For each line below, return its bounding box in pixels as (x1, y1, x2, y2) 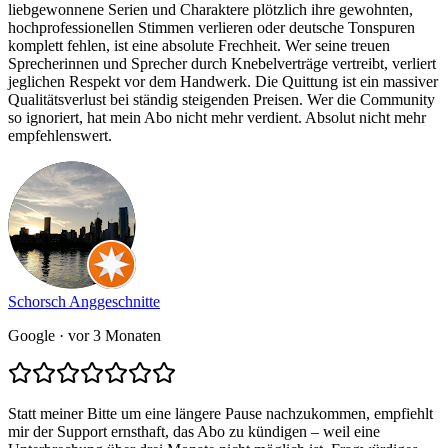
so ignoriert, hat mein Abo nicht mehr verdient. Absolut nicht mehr (8, 109, 426, 127)
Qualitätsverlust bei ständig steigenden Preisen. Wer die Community (8, 91, 435, 109)
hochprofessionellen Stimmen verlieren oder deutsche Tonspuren (8, 19, 415, 37)
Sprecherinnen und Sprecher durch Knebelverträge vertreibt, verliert (8, 55, 436, 73)
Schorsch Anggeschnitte (8, 293, 160, 311)
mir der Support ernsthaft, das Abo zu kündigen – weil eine (8, 423, 380, 441)
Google (8, 327, 55, 345)
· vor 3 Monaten (55, 327, 161, 345)
